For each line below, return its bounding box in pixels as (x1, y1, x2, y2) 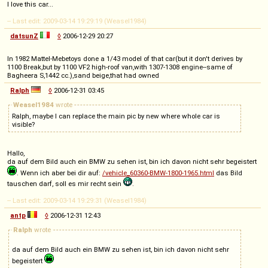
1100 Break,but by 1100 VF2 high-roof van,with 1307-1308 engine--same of (7, 63, 233, 72)
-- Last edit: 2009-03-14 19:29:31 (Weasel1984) (7, 196, 147, 205)
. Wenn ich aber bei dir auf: (17, 169, 102, 178)
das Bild (214, 169, 242, 178)
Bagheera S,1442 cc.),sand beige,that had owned (7, 71, 159, 80)
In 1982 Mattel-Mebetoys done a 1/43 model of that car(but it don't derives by (7, 54, 242, 63)
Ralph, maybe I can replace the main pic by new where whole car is (12, 112, 220, 121)
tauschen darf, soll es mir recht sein (7, 179, 123, 188)
